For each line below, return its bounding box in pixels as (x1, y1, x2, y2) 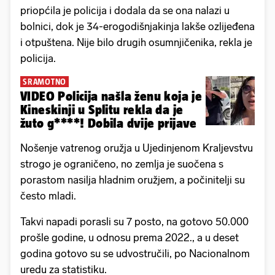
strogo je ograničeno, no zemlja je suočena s (20, 158, 223, 171)
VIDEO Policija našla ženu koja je (20, 89, 203, 104)
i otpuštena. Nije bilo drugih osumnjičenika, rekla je (20, 36, 252, 49)
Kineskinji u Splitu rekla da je (20, 103, 184, 117)
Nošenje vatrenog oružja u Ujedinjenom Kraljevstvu (20, 142, 253, 155)
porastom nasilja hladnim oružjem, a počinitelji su (20, 174, 245, 187)
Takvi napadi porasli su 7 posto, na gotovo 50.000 (20, 215, 249, 228)
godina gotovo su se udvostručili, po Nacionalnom (20, 247, 250, 260)
